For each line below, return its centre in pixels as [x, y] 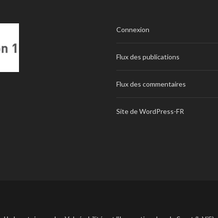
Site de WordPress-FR [150, 111]
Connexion [133, 29]
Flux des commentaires [151, 84]
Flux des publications [148, 57]
